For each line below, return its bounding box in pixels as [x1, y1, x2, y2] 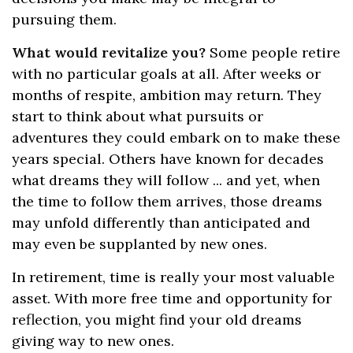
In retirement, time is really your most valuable [12, 268, 335, 286]
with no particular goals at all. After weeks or [12, 65, 321, 83]
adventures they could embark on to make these [12, 128, 340, 147]
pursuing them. [12, 10, 117, 28]
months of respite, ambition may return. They [12, 86, 321, 104]
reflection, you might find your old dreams [12, 310, 302, 329]
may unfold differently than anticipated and [12, 214, 310, 232]
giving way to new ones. [12, 332, 174, 350]
